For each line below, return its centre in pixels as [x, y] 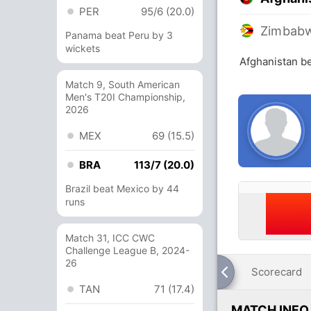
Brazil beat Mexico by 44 [122, 188]
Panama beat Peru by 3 [119, 35]
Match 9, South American [123, 84]
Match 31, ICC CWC [110, 238]
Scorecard [277, 272]
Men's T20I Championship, [125, 97]
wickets [83, 48]
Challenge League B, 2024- [127, 250]
